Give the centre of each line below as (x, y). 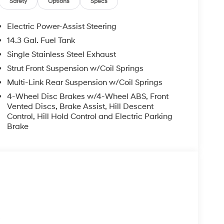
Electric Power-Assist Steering (62, 26)
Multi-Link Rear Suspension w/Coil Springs (85, 82)
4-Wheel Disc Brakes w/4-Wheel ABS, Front (88, 96)
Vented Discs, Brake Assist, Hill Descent (80, 106)
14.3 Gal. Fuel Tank (41, 40)
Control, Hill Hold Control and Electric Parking (90, 116)
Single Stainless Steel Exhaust (61, 54)
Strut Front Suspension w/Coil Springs (75, 68)
